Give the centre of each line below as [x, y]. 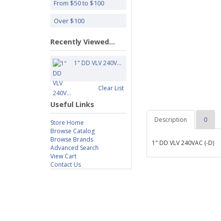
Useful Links [72, 104]
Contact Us [66, 165]
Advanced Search [74, 148]
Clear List [111, 88]
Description [171, 120]
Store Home [67, 123]
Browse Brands [72, 139]
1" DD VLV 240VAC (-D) [183, 143]
